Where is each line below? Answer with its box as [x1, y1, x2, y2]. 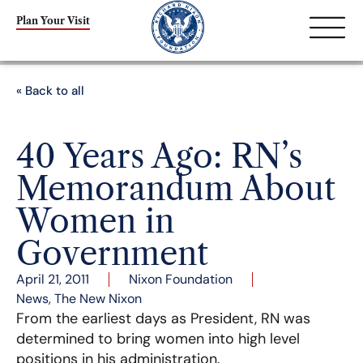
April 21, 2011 [16, 271, 89, 288]
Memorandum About [16, 169, 335, 208]
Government [16, 233, 208, 273]
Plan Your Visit [16, 14, 90, 27]
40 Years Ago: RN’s [16, 136, 302, 176]
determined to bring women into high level [16, 329, 300, 348]
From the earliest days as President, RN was [16, 309, 310, 328]
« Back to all [16, 83, 84, 99]
